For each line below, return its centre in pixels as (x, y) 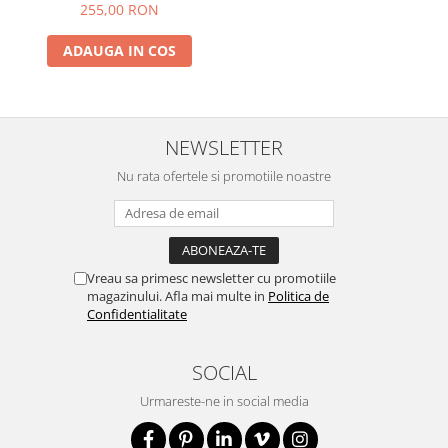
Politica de (298, 295)
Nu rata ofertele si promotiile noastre (224, 175)
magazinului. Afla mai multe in (177, 295)
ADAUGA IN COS (119, 50)
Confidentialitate (137, 313)
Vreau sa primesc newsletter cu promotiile (211, 277)
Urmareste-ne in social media (224, 400)
